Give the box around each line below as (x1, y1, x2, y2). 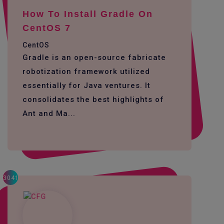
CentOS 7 (22, 22, 71, 33)
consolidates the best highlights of (22, 94, 164, 104)
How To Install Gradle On (22, 8, 153, 19)
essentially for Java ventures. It (22, 80, 150, 90)
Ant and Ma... (22, 108, 75, 118)
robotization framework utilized (22, 66, 150, 76)
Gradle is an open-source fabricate (22, 52, 166, 62)
